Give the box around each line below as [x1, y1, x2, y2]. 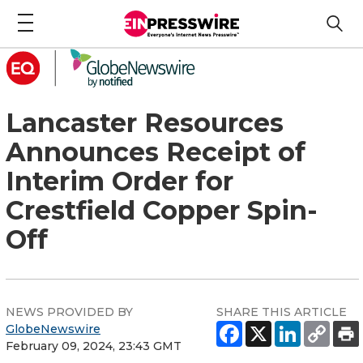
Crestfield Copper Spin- [6, 194, 318, 226]
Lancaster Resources [6, 106, 284, 139]
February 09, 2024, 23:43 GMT [6, 338, 181, 353]
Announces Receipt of [6, 135, 305, 168]
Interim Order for [6, 164, 233, 197]
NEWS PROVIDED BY [6, 304, 133, 319]
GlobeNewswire [6, 321, 100, 336]
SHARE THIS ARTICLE [216, 304, 347, 319]
